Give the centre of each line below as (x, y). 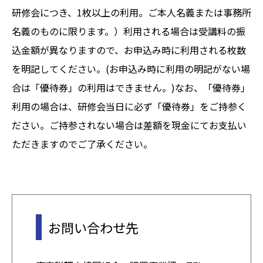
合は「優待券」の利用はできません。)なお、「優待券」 (131, 87)
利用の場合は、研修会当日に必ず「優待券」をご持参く (129, 106)
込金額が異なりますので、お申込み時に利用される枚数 (129, 50)
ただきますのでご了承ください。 (82, 144)
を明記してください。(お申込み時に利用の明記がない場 (131, 68)
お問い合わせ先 (93, 227)
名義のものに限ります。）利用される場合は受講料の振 (129, 31)
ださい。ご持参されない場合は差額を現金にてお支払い (129, 125)
